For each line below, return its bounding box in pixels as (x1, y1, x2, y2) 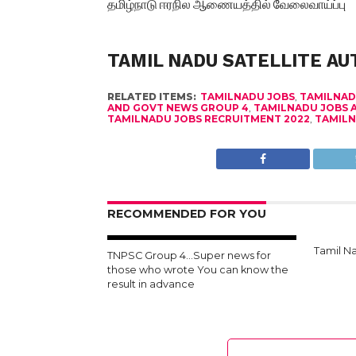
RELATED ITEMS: (106, 91, 196, 103)
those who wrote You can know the (106, 264, 288, 276)
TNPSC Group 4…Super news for (106, 250, 271, 261)
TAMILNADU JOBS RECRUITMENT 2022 (106, 113, 310, 125)
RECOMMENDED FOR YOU (106, 207, 266, 221)
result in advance (106, 278, 195, 290)
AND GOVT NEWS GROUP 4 (106, 102, 249, 114)
